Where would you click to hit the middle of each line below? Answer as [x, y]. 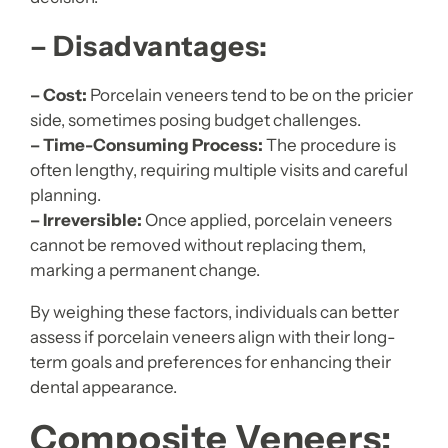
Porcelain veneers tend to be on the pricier [250, 94]
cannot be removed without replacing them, [198, 244]
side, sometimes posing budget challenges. [195, 119]
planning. [65, 194]
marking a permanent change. [145, 269]
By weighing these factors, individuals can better [214, 311]
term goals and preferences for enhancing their [210, 361]
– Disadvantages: [149, 45]
